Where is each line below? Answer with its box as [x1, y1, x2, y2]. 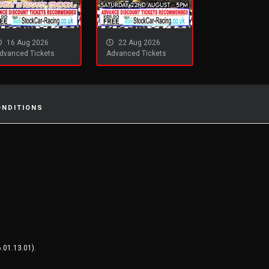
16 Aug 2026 [5, 38, 49, 47]
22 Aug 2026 [116, 38, 160, 47]
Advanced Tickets [106, 49, 166, 58]
